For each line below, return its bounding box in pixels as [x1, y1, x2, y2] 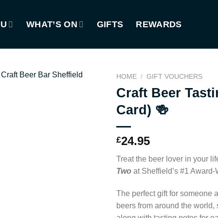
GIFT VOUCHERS [146, 73, 203, 80]
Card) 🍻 [116, 102, 168, 117]
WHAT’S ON [26, 19, 77, 29]
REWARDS [136, 19, 182, 29]
